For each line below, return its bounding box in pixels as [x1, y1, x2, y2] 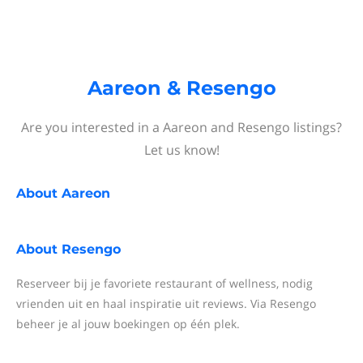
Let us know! [143, 141, 220, 159]
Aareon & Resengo [87, 76, 276, 100]
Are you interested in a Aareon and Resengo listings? [21, 118, 342, 136]
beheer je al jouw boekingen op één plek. [16, 316, 240, 331]
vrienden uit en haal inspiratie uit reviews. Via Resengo [16, 296, 316, 311]
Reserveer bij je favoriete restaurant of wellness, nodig [16, 275, 313, 291]
